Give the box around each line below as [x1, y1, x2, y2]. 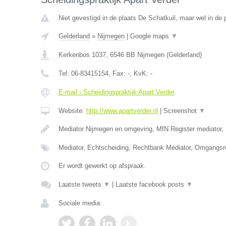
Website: [58, 107, 86, 115]
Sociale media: [58, 199, 102, 207]
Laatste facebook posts [115, 181, 186, 188]
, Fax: [108, 70, 128, 77]
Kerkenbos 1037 [58, 51, 106, 59]
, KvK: [129, 70, 150, 77]
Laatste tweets [58, 181, 103, 188]
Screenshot [163, 107, 199, 115]
